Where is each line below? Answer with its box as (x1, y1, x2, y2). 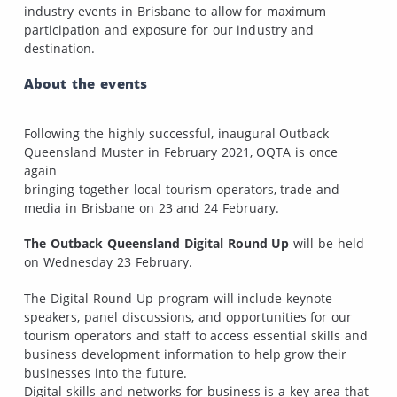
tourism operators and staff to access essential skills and (24, 327, 369, 345)
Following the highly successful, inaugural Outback (24, 124, 330, 142)
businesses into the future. (24, 364, 187, 382)
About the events (24, 74, 147, 94)
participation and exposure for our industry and (24, 20, 315, 38)
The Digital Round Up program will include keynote (24, 290, 333, 307)
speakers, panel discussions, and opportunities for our (24, 308, 353, 326)
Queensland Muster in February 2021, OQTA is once (24, 143, 339, 160)
